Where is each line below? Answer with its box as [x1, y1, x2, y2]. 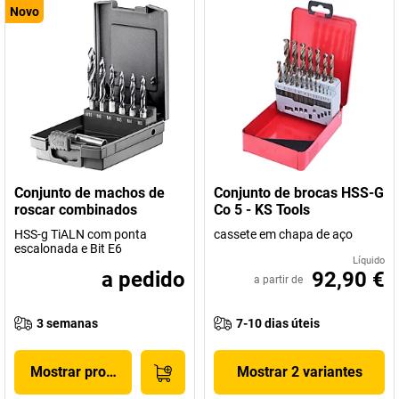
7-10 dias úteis [236, 316, 320, 330]
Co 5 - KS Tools [214, 201, 310, 218]
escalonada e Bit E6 [14, 241, 122, 256]
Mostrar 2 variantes [236, 363, 362, 380]
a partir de [254, 273, 303, 286]
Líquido [353, 255, 385, 266]
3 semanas [37, 316, 98, 330]
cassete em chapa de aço [214, 227, 353, 241]
